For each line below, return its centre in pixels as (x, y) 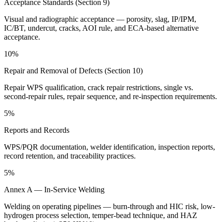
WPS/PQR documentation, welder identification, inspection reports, (110, 147)
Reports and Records (37, 130)
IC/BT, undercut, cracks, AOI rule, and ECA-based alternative (101, 28)
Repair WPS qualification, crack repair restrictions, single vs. (99, 87)
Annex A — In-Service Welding (54, 189)
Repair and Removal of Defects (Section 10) (73, 70)
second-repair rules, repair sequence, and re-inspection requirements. (111, 96)
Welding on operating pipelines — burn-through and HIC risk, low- (110, 206)
